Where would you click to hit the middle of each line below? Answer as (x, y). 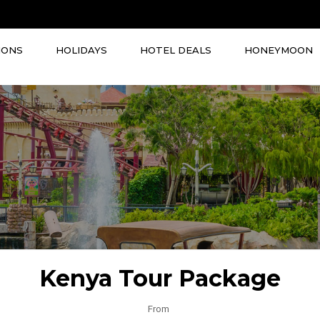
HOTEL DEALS (175, 50)
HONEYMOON (278, 50)
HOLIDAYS (81, 50)
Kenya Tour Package (160, 278)
